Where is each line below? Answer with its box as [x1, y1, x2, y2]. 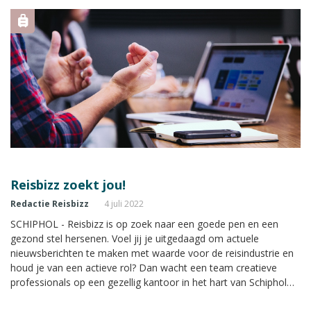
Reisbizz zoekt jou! [10, 176, 126, 193]
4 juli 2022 [104, 197, 144, 210]
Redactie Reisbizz [10, 197, 89, 210]
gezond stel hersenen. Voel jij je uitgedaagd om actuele [10, 231, 259, 245]
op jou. [10, 289, 42, 303]
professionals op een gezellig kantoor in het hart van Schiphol [10, 275, 287, 289]
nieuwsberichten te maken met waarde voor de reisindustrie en [10, 246, 294, 260]
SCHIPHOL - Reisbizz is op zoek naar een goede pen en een [10, 217, 278, 230]
